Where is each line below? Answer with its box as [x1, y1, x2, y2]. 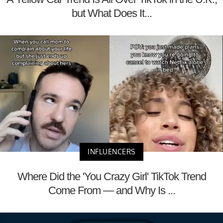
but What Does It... [71, 6, 152, 19]
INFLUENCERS [88, 147, 135, 156]
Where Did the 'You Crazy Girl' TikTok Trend [17, 170, 206, 183]
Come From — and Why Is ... [48, 184, 175, 197]
